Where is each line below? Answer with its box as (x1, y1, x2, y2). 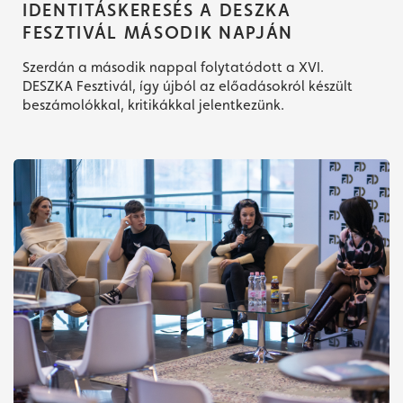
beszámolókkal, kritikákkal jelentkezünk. (22, 96, 284, 114)
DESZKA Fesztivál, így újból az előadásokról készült (22, 77, 353, 95)
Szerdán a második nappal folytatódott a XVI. (22, 58, 324, 76)
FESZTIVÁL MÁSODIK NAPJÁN (22, 22, 293, 44)
